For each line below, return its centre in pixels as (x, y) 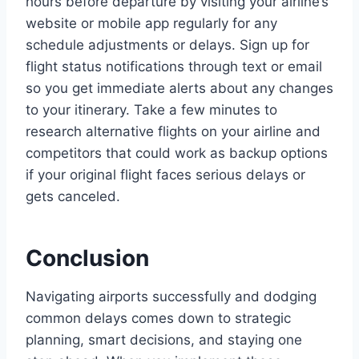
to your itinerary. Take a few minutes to (151, 109)
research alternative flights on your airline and (173, 131)
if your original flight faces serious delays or (165, 174)
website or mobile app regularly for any (151, 23)
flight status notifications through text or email (174, 66)
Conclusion (87, 258)
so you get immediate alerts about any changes (179, 88)
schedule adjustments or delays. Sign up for (167, 44)
